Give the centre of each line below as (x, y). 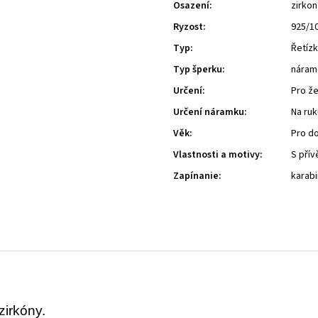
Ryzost (188, 27)
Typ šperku (198, 70)
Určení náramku (209, 112)
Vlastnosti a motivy (216, 155)
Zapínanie (196, 176)
